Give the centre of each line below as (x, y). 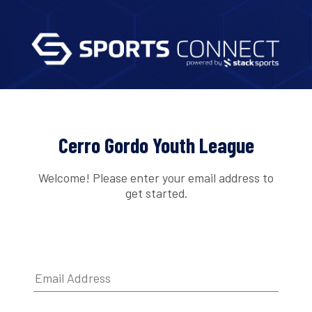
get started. (156, 193)
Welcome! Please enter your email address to (156, 177)
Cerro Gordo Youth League (156, 145)
